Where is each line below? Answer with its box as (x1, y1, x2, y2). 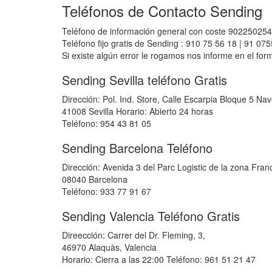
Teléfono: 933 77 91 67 (62, 185, 151, 197)
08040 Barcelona (62, 173, 127, 185)
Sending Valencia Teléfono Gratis (62, 207, 240, 225)
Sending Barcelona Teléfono (62, 139, 212, 157)
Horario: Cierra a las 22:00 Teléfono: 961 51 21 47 (62, 253, 256, 265)
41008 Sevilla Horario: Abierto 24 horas (62, 105, 213, 117)
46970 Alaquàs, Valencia (62, 241, 157, 253)
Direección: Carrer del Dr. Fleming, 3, (62, 229, 205, 241)
